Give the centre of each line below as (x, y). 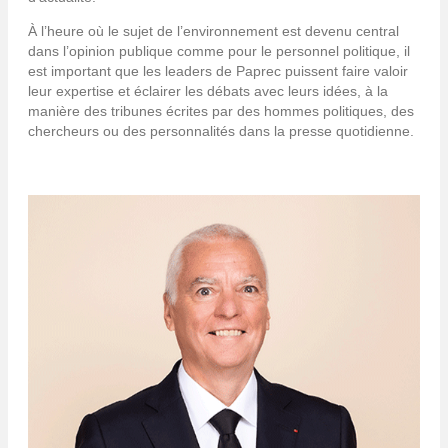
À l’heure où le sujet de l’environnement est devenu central (213, 30)
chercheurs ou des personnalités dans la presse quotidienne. (221, 130)
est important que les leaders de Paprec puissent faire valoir (218, 70)
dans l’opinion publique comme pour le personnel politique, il (219, 50)
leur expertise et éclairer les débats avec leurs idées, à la (208, 90)
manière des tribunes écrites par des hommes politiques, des (221, 110)
